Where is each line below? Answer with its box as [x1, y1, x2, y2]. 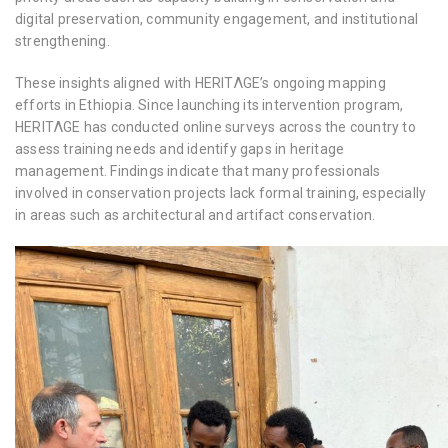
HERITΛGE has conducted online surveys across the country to [15, 119, 416, 135]
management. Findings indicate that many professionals [15, 163, 381, 179]
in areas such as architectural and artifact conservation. [15, 207, 376, 223]
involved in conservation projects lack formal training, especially [15, 185, 427, 201]
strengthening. [15, 33, 110, 49]
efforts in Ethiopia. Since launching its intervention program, [15, 97, 404, 113]
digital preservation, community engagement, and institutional [15, 11, 419, 27]
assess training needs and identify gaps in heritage [15, 141, 345, 157]
